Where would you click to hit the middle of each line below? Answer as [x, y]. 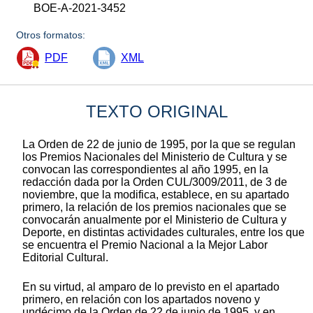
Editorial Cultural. [65, 257]
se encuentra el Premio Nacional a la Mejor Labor [145, 245]
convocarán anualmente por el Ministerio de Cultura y [154, 219]
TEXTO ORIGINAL [156, 111]
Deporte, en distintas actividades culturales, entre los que [163, 232]
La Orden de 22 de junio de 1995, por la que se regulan [159, 144]
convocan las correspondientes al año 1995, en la [145, 169]
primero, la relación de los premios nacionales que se [154, 207]
